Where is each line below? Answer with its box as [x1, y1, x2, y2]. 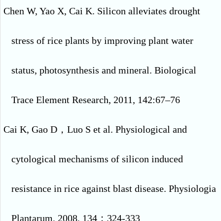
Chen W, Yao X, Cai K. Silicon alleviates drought [3, 5, 200, 17]
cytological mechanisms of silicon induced [11, 153, 183, 165]
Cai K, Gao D [3, 124, 57, 135]
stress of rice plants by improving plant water [11, 35, 193, 46]
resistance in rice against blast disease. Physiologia [11, 183, 216, 194]
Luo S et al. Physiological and [67, 124, 187, 135]
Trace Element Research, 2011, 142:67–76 [11, 94, 180, 106]
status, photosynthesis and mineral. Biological [11, 65, 196, 76]
